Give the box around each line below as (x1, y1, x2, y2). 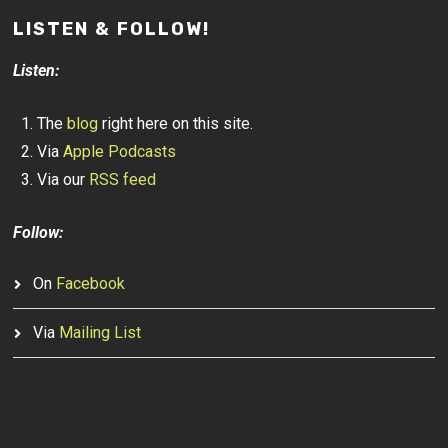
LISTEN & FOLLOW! (13, 18, 211, 40)
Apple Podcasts (63, 142, 177, 161)
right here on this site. (98, 114, 254, 133)
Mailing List (59, 323, 142, 342)
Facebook (56, 274, 126, 293)
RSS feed (89, 170, 157, 189)
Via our (37, 170, 90, 189)
